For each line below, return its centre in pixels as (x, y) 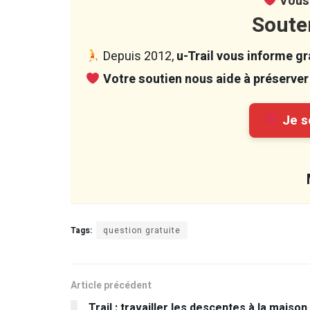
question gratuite (142, 230)
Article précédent (111, 285)
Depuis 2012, (138, 56)
